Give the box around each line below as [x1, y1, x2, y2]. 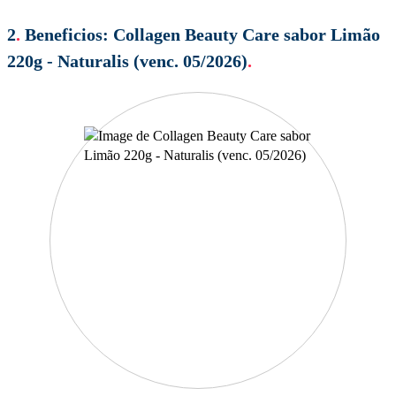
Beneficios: [25, 24, 109, 44]
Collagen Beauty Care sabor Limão [113, 24, 380, 44]
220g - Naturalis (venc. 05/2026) [7, 50, 247, 71]
